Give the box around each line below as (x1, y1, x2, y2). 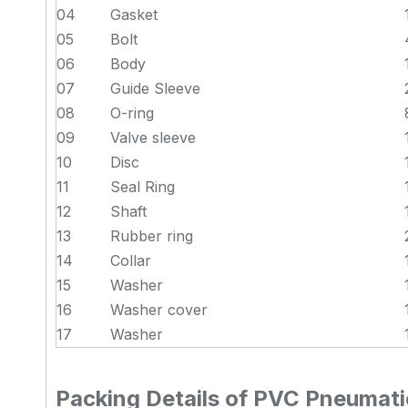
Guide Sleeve (110, 79, 200, 97)
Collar (110, 251, 151, 270)
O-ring (110, 104, 154, 122)
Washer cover (110, 301, 208, 319)
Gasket (110, 5, 158, 24)
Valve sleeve (110, 128, 196, 147)
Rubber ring (110, 227, 193, 245)
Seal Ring (110, 178, 175, 196)
